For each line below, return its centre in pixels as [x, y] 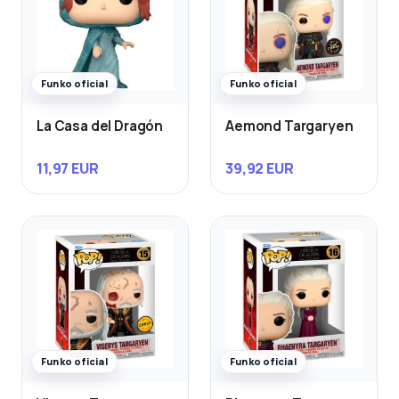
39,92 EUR [260, 169]
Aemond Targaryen [289, 126]
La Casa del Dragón [100, 126]
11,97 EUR [68, 169]
